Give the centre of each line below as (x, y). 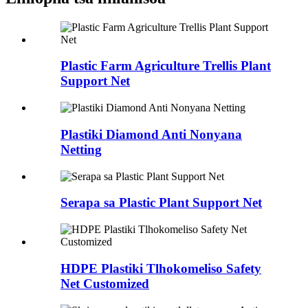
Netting (81, 149)
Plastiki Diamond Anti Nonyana (151, 134)
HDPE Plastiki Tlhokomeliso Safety (161, 268)
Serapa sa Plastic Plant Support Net (161, 203)
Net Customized (105, 283)
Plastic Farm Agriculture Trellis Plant (166, 66)
